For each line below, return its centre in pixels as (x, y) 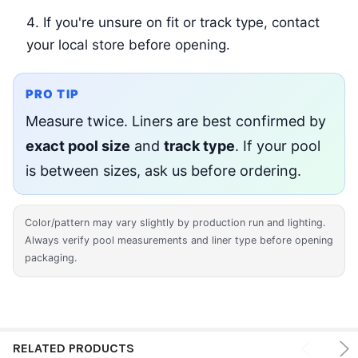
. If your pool (277, 145)
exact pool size (78, 145)
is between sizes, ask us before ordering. (163, 170)
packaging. (51, 258)
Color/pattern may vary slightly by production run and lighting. (175, 223)
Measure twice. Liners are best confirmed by (175, 121)
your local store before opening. (128, 45)
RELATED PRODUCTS (74, 348)
